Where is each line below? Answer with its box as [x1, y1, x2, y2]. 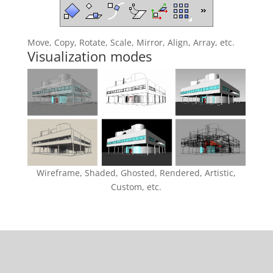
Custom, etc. [111, 181, 162, 193]
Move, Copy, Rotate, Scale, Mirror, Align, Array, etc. [27, 37, 235, 48]
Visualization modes [27, 47, 152, 65]
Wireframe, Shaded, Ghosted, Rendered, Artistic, [37, 167, 236, 179]
